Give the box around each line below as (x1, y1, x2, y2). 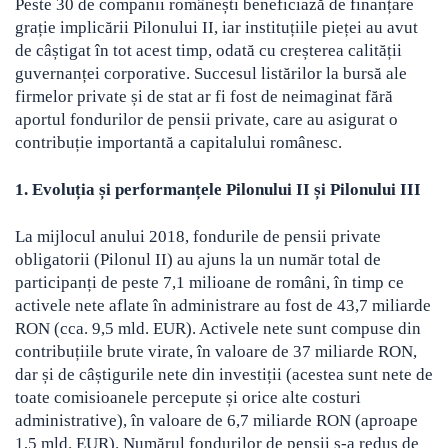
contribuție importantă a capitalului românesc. (15, 133, 342, 153)
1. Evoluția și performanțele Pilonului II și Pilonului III (15, 180, 421, 200)
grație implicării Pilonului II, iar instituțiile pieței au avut (15, 18, 418, 38)
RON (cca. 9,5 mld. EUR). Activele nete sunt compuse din (15, 319, 421, 339)
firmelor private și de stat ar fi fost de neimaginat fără (15, 87, 393, 107)
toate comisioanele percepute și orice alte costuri (15, 388, 361, 408)
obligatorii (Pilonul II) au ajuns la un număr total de (15, 250, 381, 270)
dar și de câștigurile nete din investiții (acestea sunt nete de (15, 365, 433, 385)
